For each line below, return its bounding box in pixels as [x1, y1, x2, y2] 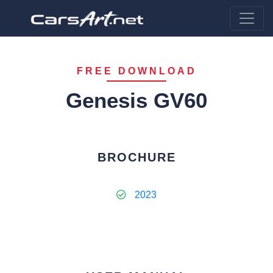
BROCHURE [97, 151, 176, 164]
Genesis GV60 [66, 88, 207, 112]
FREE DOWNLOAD [76, 66, 197, 76]
